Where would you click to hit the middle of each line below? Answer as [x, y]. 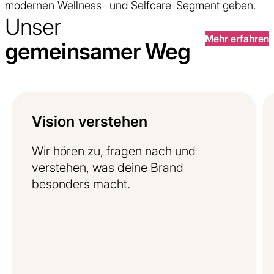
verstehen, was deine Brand [108, 167]
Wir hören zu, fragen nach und [114, 150]
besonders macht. [81, 183]
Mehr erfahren [237, 38]
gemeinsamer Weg [98, 51]
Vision [53, 121]
